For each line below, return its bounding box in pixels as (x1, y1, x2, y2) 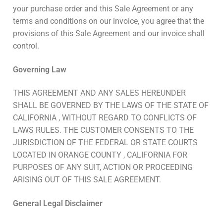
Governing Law (13, 64, 66, 74)
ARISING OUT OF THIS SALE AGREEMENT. (13, 175, 161, 185)
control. (13, 41, 39, 51)
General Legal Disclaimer (13, 199, 103, 209)
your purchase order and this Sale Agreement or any (13, 4, 193, 14)
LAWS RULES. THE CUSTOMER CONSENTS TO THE (13, 125, 194, 135)
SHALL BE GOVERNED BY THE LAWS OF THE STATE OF (13, 101, 209, 111)
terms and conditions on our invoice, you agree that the (13, 16, 204, 26)
